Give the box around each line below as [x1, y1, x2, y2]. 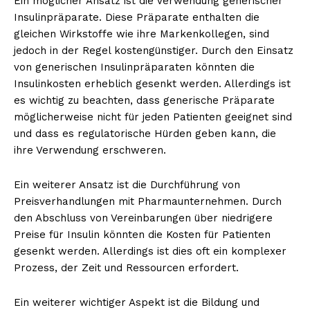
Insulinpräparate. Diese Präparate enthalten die [14, 10, 259, 24]
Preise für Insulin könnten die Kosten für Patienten [14, 228, 271, 241]
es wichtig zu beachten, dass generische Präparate [14, 93, 275, 107]
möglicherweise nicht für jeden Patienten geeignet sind [14, 110, 292, 123]
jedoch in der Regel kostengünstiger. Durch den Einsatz [14, 44, 293, 57]
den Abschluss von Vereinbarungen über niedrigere [14, 211, 273, 224]
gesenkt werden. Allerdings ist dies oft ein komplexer [14, 244, 286, 257]
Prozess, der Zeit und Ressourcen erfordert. [14, 261, 239, 274]
